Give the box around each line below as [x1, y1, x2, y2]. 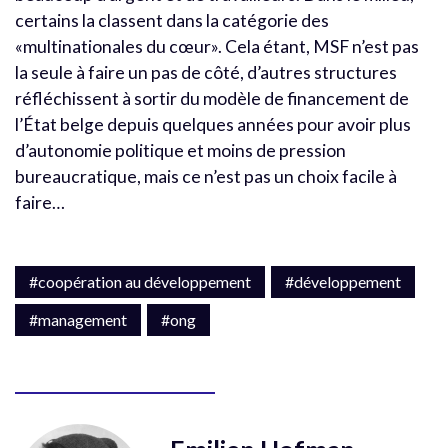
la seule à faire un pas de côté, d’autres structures [15, 62, 397, 84]
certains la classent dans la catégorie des [15, 10, 329, 32]
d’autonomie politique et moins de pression [15, 140, 346, 162]
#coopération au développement [29, 272, 251, 292]
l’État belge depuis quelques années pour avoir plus [15, 114, 411, 136]
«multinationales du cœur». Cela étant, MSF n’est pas [15, 36, 419, 58]
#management [29, 310, 127, 330]
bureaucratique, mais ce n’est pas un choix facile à [15, 166, 397, 188]
